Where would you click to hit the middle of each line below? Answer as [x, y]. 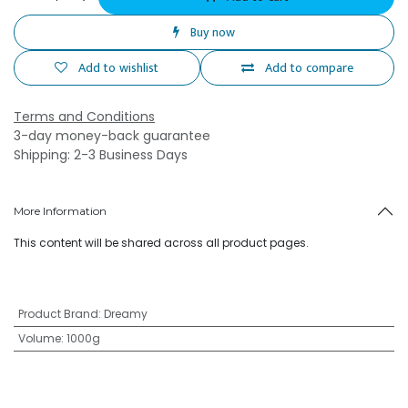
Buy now [213, 32]
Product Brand [58, 314]
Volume [39, 338]
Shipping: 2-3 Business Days [101, 155]
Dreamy [125, 314]
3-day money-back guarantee [112, 136]
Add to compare [309, 68]
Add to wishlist [119, 68]
